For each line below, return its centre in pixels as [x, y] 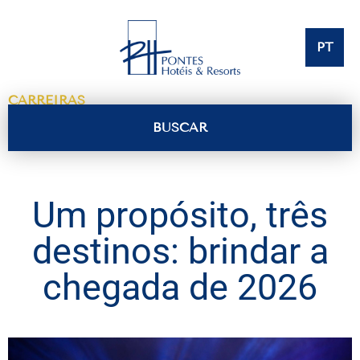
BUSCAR [180, 127]
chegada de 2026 [180, 288]
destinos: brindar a [180, 252]
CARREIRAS [47, 100]
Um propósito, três [180, 215]
